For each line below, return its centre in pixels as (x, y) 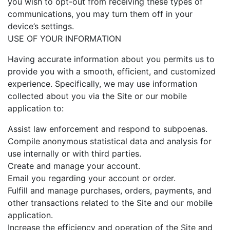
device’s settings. (41, 26)
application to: (36, 108)
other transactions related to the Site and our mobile (110, 203)
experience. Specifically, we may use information (102, 83)
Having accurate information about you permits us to (111, 59)
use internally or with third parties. (74, 153)
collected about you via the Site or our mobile (97, 96)
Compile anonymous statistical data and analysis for (110, 141)
